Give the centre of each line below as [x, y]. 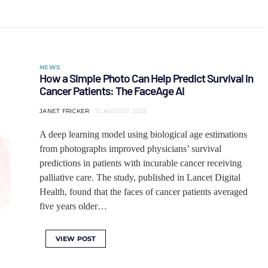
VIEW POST [76, 239]
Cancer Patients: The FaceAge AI [112, 91]
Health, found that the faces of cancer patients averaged [144, 192]
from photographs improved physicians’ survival [130, 149]
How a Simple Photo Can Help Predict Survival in [146, 78]
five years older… [73, 206]
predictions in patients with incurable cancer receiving [141, 163]
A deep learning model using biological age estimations [143, 134]
